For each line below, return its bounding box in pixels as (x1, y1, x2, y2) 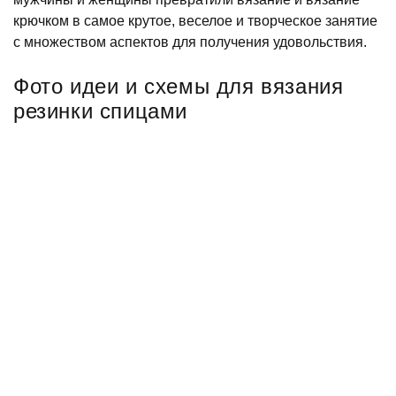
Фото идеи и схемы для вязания (13, 74, 344, 98)
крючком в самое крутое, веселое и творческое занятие (13, 13, 377, 28)
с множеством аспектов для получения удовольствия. (13, 34, 367, 49)
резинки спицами (13, 99, 188, 123)
